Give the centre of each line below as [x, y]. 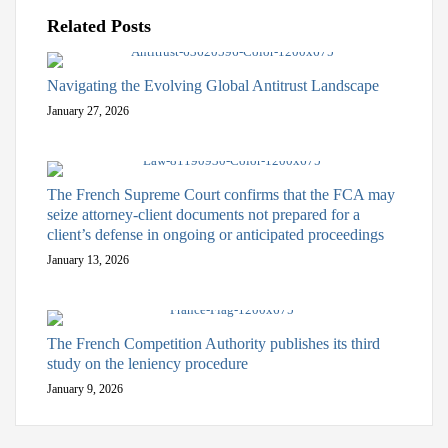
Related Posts [99, 25]
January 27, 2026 [88, 110]
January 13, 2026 [88, 259]
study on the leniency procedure [147, 363]
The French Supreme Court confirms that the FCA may [221, 194]
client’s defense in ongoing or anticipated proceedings [215, 234]
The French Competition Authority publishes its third [213, 343]
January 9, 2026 [85, 388]
